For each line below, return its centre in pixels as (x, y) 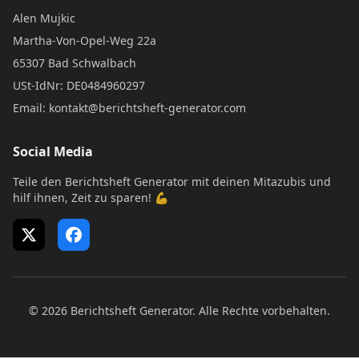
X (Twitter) (47, 241)
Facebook (90, 241)
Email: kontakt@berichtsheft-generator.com (129, 108)
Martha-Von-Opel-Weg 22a (85, 40)
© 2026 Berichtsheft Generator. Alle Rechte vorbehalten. (179, 311)
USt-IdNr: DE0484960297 (79, 85)
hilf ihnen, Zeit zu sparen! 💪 (91, 198)
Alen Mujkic (44, 18)
